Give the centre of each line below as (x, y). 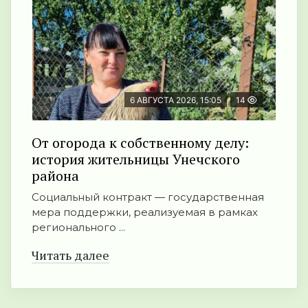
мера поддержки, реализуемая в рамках (145, 212)
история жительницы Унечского (136, 159)
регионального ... (78, 228)
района (55, 176)
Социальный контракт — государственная (148, 197)
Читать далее (70, 255)
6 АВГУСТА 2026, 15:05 (176, 100)
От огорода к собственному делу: (140, 143)
